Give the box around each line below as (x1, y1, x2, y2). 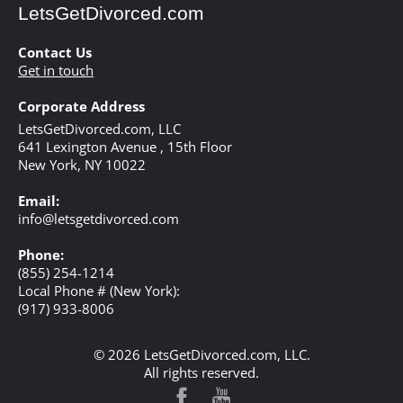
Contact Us (18, 42, 93, 61)
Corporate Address (18, 96, 146, 115)
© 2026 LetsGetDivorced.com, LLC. (93, 345, 310, 363)
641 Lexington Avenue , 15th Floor (18, 137, 233, 156)
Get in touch (18, 60, 94, 79)
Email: (18, 191, 60, 210)
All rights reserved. (144, 363, 259, 381)
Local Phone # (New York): (18, 281, 181, 300)
